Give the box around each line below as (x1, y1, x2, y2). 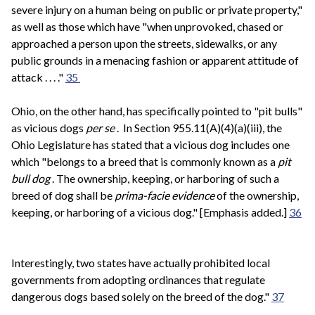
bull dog (11, 172, 52, 186)
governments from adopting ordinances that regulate (11, 273, 265, 287)
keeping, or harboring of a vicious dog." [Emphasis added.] (11, 205, 289, 219)
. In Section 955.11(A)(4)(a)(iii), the (117, 121, 282, 135)
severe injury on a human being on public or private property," (11, 3, 302, 17)
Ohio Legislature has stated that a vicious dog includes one (11, 138, 290, 152)
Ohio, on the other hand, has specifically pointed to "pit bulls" (11, 104, 302, 118)
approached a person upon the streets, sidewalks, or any (11, 37, 277, 51)
